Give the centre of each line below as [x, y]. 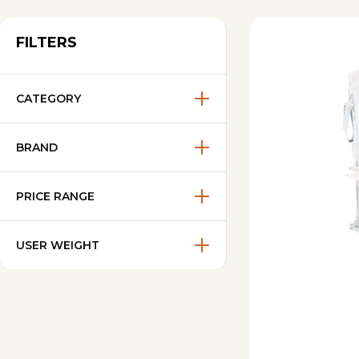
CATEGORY [48, 98]
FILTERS [46, 42]
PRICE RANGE [55, 196]
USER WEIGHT [58, 245]
